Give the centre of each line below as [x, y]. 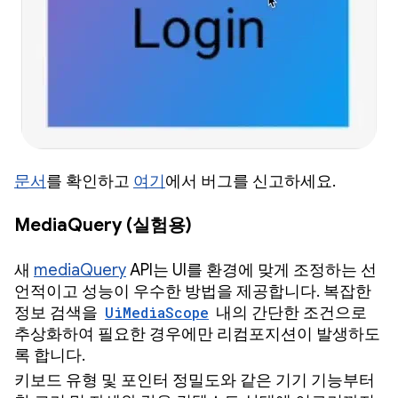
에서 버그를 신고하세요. [251, 181]
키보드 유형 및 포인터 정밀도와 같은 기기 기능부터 [195, 380]
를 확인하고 [90, 181]
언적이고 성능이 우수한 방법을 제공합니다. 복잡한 [193, 291]
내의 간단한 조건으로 [290, 312]
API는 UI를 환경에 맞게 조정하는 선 [251, 270]
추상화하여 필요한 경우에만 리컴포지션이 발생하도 [197, 334]
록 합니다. [50, 355]
